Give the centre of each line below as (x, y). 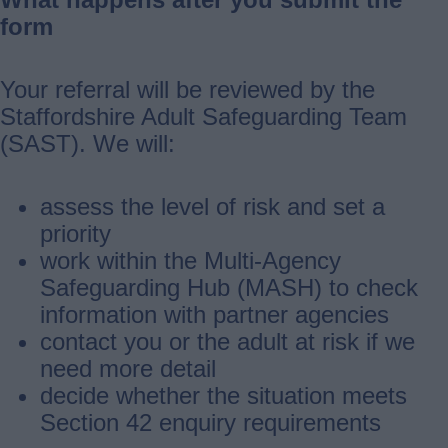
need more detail (128, 368)
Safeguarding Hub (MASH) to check (229, 287)
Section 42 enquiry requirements (210, 422)
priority (75, 233)
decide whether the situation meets (223, 395)
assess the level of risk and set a (212, 206)
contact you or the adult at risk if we (227, 341)
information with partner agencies (214, 314)
